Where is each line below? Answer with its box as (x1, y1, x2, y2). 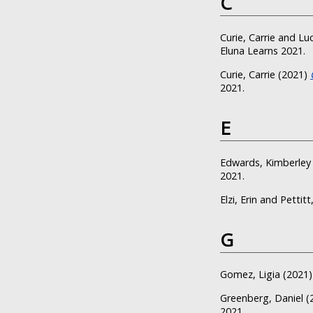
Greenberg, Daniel (220, 291, 303, 305)
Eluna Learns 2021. (220, 44, 305, 58)
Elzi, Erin (220, 192, 257, 206)
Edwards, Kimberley (220, 156, 311, 170)
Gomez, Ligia (220, 268, 280, 282)
